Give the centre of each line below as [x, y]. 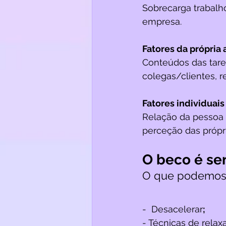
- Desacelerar [173, 209]
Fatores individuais [183, 103]
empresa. [162, 21]
